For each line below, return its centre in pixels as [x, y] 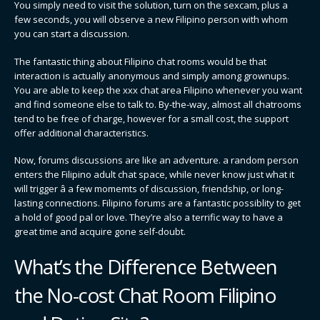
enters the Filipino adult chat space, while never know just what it [154, 175]
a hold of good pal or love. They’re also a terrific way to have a [149, 217]
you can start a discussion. [72, 34]
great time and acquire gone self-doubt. [100, 232]
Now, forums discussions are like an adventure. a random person [156, 160]
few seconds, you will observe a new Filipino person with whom [151, 19]
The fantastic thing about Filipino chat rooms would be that [140, 61]
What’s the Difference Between [146, 266]
